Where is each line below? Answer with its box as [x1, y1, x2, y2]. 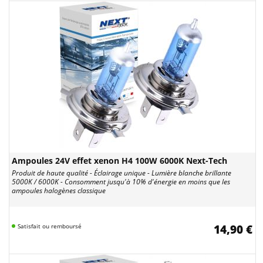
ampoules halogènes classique [12, 186, 106, 195]
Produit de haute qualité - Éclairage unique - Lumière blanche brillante [12, 168, 231, 178]
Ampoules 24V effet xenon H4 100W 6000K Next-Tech [12, 155, 227, 166]
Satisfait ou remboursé [18, 222, 82, 230]
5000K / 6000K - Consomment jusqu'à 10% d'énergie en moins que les [12, 177, 230, 187]
